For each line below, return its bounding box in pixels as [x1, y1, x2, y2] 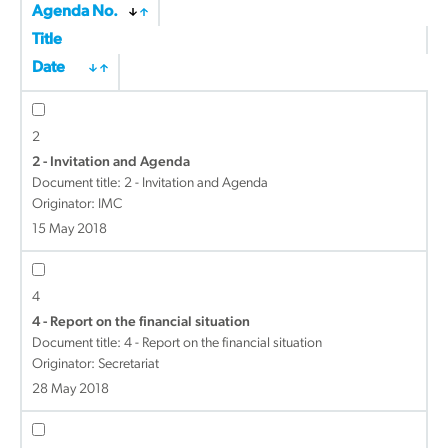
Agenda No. [32, 4, 118, 20]
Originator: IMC [32, 197, 122, 212]
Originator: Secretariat [32, 357, 159, 372]
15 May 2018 [32, 222, 107, 237]
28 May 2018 [32, 382, 109, 397]
